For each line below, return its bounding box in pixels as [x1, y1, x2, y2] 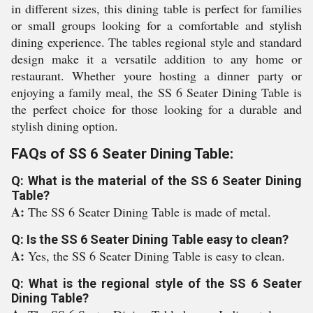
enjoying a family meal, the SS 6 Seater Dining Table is [11, 84, 302, 101]
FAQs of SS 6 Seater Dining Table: [11, 145, 233, 162]
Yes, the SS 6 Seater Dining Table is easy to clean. [28, 247, 285, 264]
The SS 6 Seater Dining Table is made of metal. [28, 203, 271, 220]
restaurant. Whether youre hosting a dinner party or [11, 67, 302, 84]
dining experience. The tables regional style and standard [11, 34, 302, 50]
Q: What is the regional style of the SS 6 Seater [11, 276, 302, 291]
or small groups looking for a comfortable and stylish [11, 17, 302, 34]
